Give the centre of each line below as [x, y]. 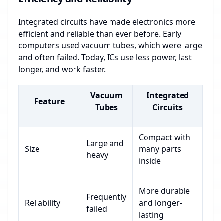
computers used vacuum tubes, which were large [110, 46]
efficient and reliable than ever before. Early [100, 34]
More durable [164, 191]
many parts [160, 149]
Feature [49, 101]
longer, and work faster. [62, 69]
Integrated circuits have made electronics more [107, 22]
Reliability [42, 203]
